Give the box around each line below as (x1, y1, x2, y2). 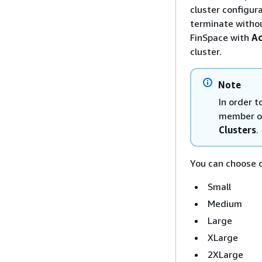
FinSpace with (190, 32, 251, 43)
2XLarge (208, 249, 243, 260)
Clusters (219, 124, 256, 136)
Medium (208, 198, 242, 209)
